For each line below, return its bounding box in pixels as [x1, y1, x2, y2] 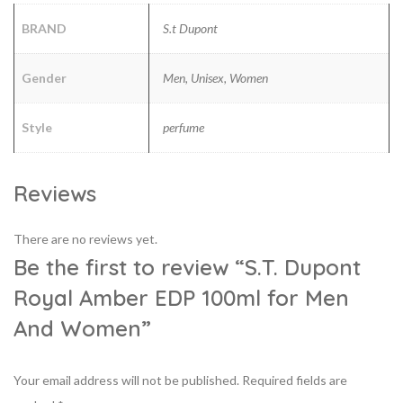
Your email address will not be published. [13, 372, 239, 388]
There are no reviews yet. [13, 230, 157, 246]
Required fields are [242, 372, 347, 388]
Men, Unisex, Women [163, 69, 268, 85]
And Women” [13, 314, 151, 342]
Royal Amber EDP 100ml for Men [13, 283, 349, 311]
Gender [22, 69, 67, 85]
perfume [163, 119, 204, 135]
